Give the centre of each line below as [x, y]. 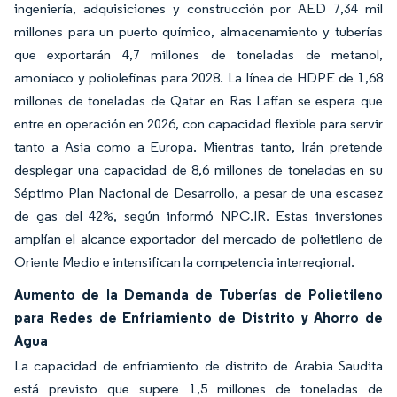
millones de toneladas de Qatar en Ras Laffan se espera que [198, 101]
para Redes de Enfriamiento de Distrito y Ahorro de [198, 317]
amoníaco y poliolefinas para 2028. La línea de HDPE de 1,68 [198, 78]
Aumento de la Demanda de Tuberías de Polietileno [198, 294]
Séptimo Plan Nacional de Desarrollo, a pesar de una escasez [198, 193]
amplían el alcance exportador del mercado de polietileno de [198, 239]
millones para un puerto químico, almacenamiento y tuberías [198, 31]
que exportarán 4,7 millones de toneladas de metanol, [198, 54]
